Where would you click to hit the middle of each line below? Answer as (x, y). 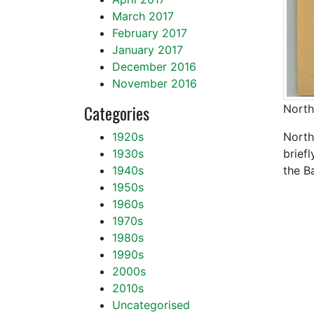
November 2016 (155, 83)
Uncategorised (151, 305)
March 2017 (143, 16)
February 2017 (150, 33)
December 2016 (154, 67)
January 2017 (148, 50)
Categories (117, 113)
